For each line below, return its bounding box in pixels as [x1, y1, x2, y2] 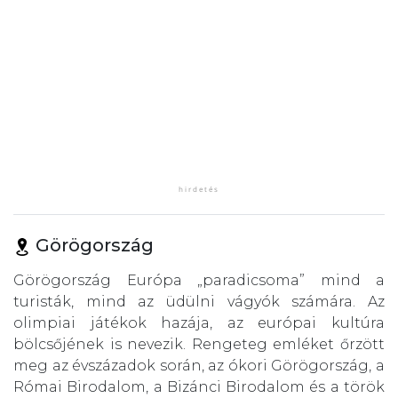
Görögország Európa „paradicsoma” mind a [13, 271, 385, 289]
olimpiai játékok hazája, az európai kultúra [13, 314, 385, 331]
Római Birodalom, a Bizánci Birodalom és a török [13, 378, 385, 395]
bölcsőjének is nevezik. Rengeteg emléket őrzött [13, 335, 385, 353]
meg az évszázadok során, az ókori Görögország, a [13, 356, 385, 374]
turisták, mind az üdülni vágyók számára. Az [13, 292, 385, 310]
